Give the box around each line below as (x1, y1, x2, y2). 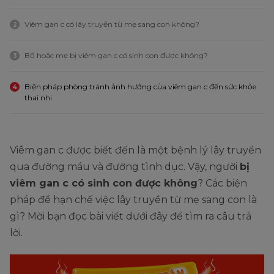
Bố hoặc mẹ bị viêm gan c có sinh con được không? (24, 51, 208, 61)
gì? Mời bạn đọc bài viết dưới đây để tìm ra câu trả (10, 210, 251, 223)
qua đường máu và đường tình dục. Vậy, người (10, 161, 240, 173)
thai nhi (24, 93, 52, 103)
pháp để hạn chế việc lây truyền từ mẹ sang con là (10, 194, 257, 206)
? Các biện (198, 177, 247, 190)
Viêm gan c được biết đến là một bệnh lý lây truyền (10, 144, 261, 157)
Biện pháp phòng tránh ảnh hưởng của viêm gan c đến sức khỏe (24, 82, 256, 92)
